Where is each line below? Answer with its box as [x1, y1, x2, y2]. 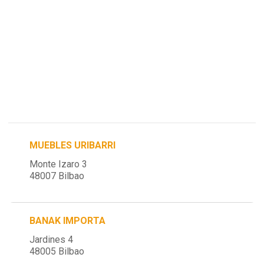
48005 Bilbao [29, 245, 85, 257]
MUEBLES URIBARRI [29, 140, 116, 151]
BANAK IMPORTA [29, 214, 106, 226]
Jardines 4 [29, 233, 74, 245]
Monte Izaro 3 [29, 159, 88, 170]
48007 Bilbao [29, 170, 85, 182]
